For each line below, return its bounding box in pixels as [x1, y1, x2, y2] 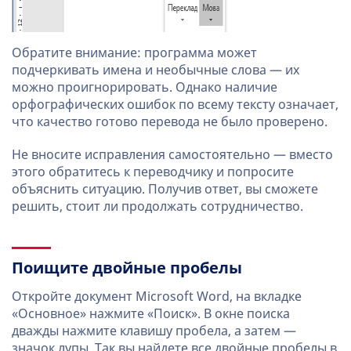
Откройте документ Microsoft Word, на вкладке [12, 289, 302, 304]
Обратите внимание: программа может [12, 45, 257, 60]
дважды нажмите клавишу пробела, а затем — [12, 324, 296, 338]
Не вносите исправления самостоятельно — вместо [12, 147, 333, 162]
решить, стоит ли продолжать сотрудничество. [12, 199, 303, 214]
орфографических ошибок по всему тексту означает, [12, 97, 338, 112]
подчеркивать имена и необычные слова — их [12, 63, 299, 78]
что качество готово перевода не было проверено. [12, 114, 327, 129]
